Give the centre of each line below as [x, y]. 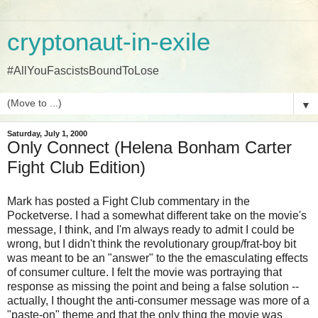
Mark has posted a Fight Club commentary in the [128, 201]
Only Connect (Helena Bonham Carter [149, 147]
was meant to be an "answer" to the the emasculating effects [158, 258]
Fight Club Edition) [76, 167]
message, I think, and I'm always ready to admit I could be [151, 229]
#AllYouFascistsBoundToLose [83, 71]
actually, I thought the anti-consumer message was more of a [158, 300]
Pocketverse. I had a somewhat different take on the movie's [157, 215]
